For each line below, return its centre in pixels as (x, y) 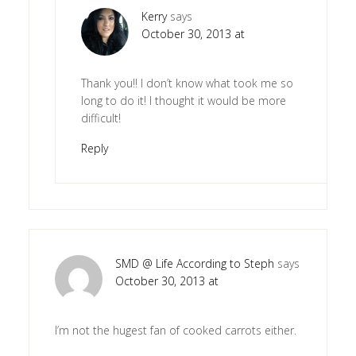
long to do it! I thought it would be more (183, 100)
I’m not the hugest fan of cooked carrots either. (175, 330)
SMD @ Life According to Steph (194, 263)
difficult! (101, 118)
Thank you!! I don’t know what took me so (187, 83)
